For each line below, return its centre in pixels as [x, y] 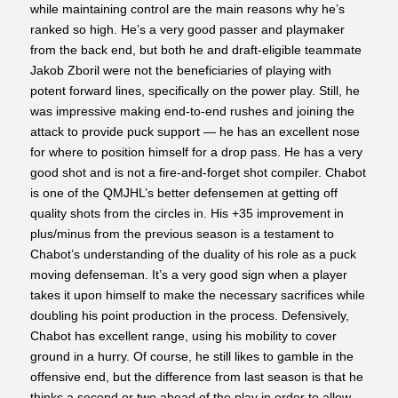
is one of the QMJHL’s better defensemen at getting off [183, 193]
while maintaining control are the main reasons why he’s [187, 9]
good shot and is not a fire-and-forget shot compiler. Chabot [198, 173]
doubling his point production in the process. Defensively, [189, 316]
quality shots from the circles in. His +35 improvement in [187, 214]
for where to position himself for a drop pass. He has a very [196, 152]
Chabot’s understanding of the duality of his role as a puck [193, 255]
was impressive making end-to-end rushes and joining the [192, 111]
